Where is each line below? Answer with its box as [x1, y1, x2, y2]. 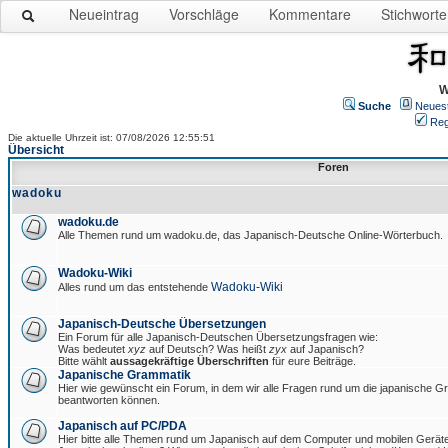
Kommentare [269, 4, 351, 24]
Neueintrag [69, 4, 139, 24]
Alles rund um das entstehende [58, 281, 211, 293]
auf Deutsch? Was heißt [146, 343, 269, 355]
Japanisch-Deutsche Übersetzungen [58, 317, 266, 331]
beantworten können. [58, 394, 160, 406]
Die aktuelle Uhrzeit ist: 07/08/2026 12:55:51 [8, 132, 215, 143]
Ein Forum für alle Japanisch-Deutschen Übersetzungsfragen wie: [58, 331, 378, 343]
